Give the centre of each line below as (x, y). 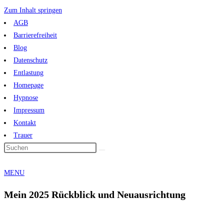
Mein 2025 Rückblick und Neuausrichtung (95, 194)
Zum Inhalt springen (33, 10)
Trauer (23, 135)
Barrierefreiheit (35, 35)
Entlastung (28, 73)
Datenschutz (30, 60)
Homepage (28, 85)
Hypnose (26, 98)
